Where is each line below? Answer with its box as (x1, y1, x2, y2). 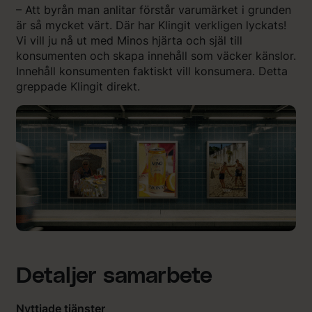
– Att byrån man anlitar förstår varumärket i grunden (16, 2, 291, 17)
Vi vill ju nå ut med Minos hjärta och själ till (16, 33, 242, 47)
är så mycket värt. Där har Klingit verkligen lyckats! (16, 17, 286, 32)
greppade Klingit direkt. (16, 79, 140, 93)
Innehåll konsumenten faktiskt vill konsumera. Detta (16, 63, 288, 78)
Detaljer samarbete (16, 265, 212, 288)
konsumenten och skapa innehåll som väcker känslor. (16, 48, 296, 63)
